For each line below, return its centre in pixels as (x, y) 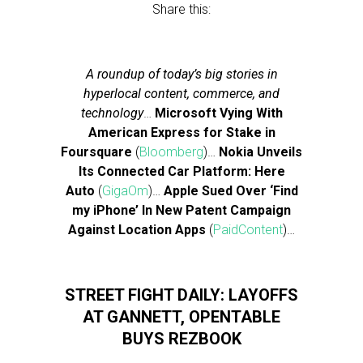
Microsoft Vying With (218, 113)
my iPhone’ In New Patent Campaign (181, 210)
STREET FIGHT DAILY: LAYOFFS (181, 295)
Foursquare (96, 152)
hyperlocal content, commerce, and (181, 94)
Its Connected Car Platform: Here (181, 171)
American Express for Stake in (181, 132)
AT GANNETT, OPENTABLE (181, 317)
